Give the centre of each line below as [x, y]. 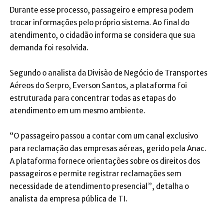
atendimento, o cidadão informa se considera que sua [102, 35]
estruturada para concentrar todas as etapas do [93, 98]
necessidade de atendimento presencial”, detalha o [99, 186]
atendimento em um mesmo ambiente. [77, 111]
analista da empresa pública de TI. [69, 199]
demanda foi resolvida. [49, 48]
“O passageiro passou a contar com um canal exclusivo [104, 136]
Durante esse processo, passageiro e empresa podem [101, 10]
